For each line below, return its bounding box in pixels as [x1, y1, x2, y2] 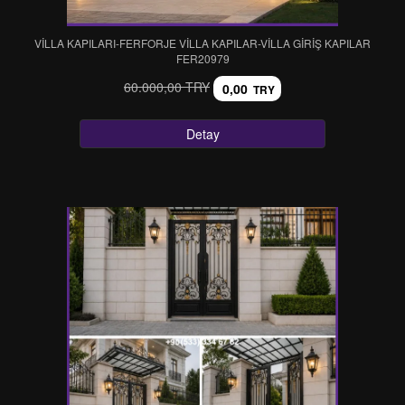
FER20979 [175, 51, 230, 66]
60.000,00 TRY [124, 77, 210, 96]
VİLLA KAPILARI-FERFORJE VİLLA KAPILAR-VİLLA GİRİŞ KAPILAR [34, 35, 371, 51]
